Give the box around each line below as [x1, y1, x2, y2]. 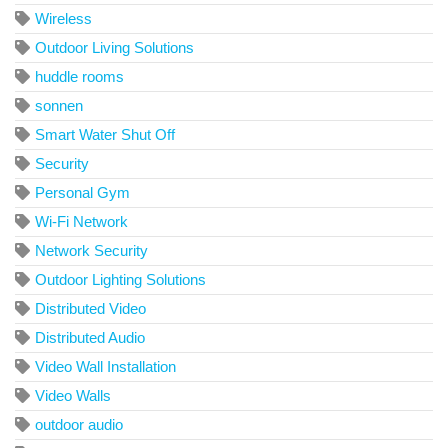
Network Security [35, 241, 148, 259]
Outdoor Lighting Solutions [35, 270, 206, 288]
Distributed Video [35, 299, 146, 317]
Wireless [35, 9, 92, 27]
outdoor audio [35, 415, 123, 433]
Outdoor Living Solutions [35, 38, 194, 56]
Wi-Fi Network [35, 212, 128, 230]
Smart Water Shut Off [35, 125, 175, 143]
